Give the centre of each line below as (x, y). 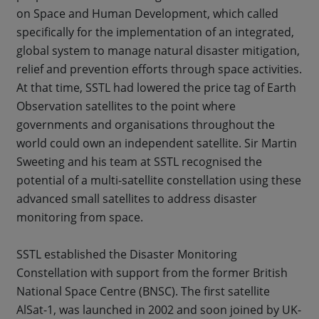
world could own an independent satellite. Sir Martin (157, 143)
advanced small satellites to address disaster (137, 198)
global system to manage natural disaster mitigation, (158, 50)
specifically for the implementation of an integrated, (155, 32)
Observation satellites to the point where (126, 106)
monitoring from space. (80, 217)
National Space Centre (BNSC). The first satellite (143, 291)
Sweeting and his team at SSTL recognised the (139, 161)
